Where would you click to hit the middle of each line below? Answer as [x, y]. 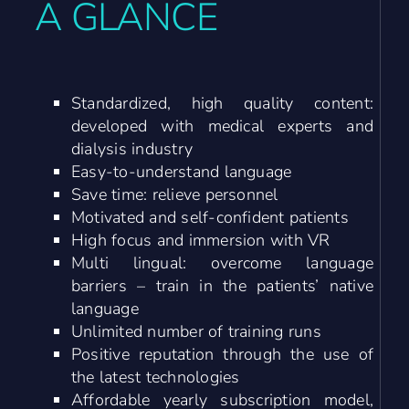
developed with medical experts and [222, 126]
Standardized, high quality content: [222, 103]
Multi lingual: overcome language [222, 262]
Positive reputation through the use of [222, 354]
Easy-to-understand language [181, 171]
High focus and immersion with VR [200, 240]
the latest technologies [155, 377]
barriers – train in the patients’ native [222, 285]
